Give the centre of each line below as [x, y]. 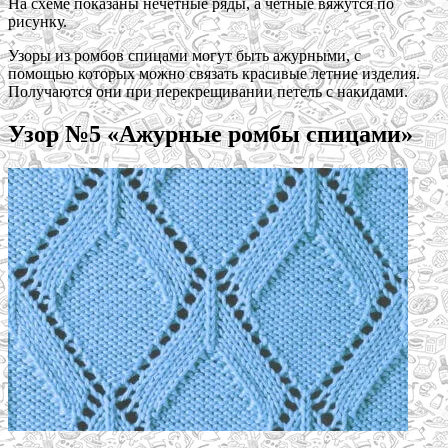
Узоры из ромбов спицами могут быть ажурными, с [184, 55]
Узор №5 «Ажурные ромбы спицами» [210, 133]
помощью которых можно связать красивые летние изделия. [214, 73]
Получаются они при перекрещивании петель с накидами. [208, 91]
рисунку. [37, 21]
